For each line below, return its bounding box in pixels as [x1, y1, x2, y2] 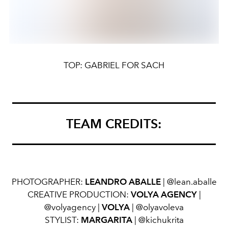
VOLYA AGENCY [130, 189, 197, 199]
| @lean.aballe [162, 176, 217, 187]
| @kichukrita [132, 214, 184, 225]
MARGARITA [80, 214, 132, 225]
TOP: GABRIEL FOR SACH [64, 60, 164, 70]
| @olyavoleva [130, 202, 184, 212]
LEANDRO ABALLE [82, 176, 163, 187]
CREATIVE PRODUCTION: [27, 189, 131, 199]
